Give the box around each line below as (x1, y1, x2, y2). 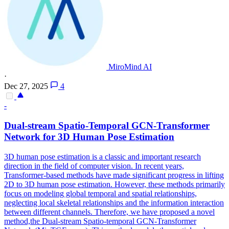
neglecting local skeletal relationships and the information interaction (4, 198, 224, 207)
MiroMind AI (108, 62, 152, 72)
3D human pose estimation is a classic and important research (4, 152, 201, 161)
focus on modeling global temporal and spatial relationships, (4, 189, 197, 198)
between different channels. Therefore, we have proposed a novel (4, 207, 215, 216)
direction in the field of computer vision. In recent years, (4, 161, 184, 170)
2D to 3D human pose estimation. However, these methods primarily (4, 179, 225, 189)
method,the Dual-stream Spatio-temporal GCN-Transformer (4, 216, 196, 225)
